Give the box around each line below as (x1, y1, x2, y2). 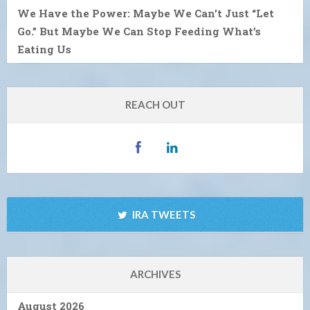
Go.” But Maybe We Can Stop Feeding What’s (17, 24, 261, 38)
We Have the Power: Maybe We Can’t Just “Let (17, 6, 274, 20)
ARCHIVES (129, 267, 181, 280)
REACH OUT (125, 98, 185, 111)
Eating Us (17, 42, 71, 56)
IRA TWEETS (129, 208, 195, 221)
